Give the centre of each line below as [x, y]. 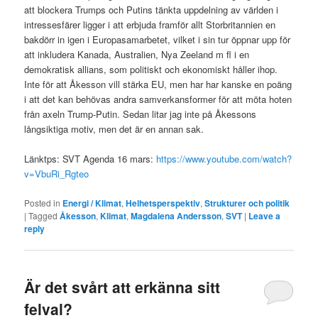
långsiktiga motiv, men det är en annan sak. [114, 129]
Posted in [43, 202]
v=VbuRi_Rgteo [57, 174]
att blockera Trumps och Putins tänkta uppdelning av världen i [152, 10]
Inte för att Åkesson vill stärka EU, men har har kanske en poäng [158, 84]
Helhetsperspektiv [163, 203]
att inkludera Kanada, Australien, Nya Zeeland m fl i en [137, 55]
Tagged [43, 215]
